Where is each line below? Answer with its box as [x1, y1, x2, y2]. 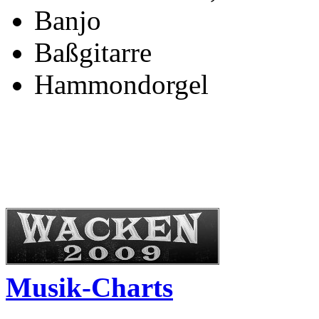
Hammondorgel [34, 69, 209, 100]
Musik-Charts [6, 272, 173, 303]
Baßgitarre [34, 37, 152, 68]
